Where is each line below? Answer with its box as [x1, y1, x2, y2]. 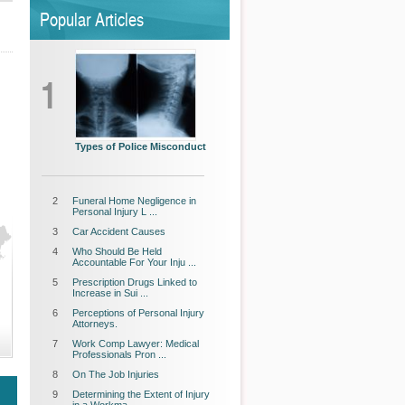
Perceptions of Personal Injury [72, 307, 204, 318]
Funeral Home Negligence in [72, 195, 196, 206]
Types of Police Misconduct [75, 141, 206, 152]
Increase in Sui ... [72, 287, 148, 298]
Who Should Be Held [72, 246, 162, 257]
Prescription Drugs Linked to [72, 277, 197, 287]
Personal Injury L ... [72, 206, 157, 217]
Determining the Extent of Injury [72, 389, 210, 400]
